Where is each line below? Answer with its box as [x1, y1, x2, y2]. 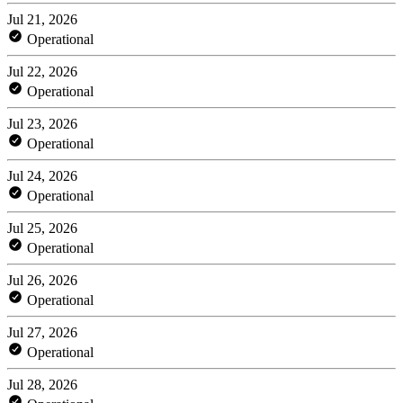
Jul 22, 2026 [7, 63, 77, 79]
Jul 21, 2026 [7, 11, 77, 27]
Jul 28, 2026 [7, 376, 77, 392]
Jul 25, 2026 [7, 219, 77, 236]
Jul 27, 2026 [7, 324, 77, 340]
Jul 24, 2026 [7, 167, 77, 184]
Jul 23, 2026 [7, 115, 77, 131]
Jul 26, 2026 [7, 272, 77, 288]
